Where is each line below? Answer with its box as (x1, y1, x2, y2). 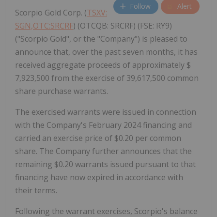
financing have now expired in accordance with (15, 171, 183, 183)
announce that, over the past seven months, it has (15, 46, 198, 57)
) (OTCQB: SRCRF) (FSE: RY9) (73, 20, 172, 31)
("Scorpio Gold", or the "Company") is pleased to (15, 33, 187, 44)
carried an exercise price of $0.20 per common (15, 132, 181, 143)
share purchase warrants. (15, 85, 108, 96)
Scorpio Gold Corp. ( (15, 7, 87, 18)
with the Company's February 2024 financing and (15, 119, 192, 130)
